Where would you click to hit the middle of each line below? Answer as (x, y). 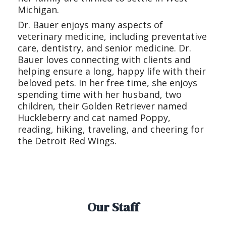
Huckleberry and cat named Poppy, (94, 118)
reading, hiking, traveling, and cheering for (111, 129)
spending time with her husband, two (100, 95)
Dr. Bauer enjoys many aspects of (90, 25)
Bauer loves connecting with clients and (104, 60)
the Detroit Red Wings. (67, 141)
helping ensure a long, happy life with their (112, 71)
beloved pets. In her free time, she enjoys (107, 83)
